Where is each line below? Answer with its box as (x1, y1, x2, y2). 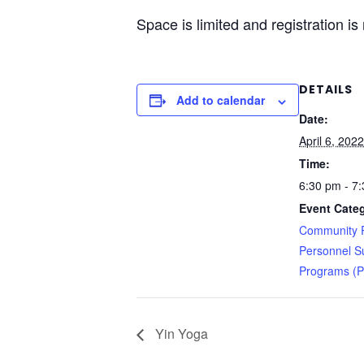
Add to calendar (176, 92, 265, 109)
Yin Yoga (152, 323, 208, 343)
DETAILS (299, 81, 353, 98)
